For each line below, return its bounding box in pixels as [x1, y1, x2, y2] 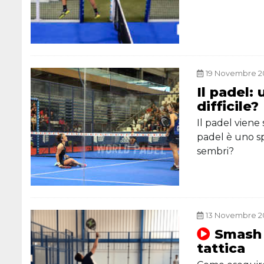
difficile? [197, 98, 259, 114]
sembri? [197, 146, 235, 157]
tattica [197, 240, 246, 256]
